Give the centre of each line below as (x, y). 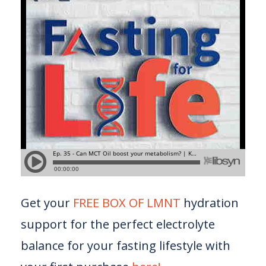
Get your (45, 203)
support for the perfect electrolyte (118, 224)
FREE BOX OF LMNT (127, 203)
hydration (210, 203)
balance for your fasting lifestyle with (126, 246)
